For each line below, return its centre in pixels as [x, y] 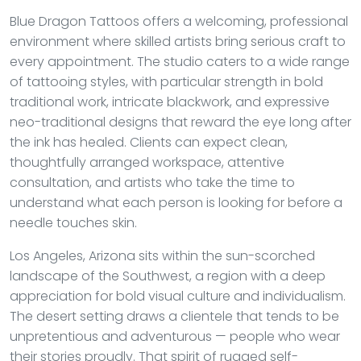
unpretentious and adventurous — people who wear [175, 336]
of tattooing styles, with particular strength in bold [166, 82]
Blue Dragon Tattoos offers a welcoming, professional [179, 21]
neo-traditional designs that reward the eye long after [180, 122]
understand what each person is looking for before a [176, 203]
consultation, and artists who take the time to [152, 183]
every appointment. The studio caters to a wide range [180, 62]
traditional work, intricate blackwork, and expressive [170, 102]
